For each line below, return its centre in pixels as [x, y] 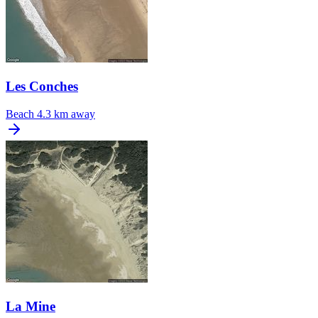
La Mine [31, 306]
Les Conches [42, 87]
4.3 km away [66, 114]
